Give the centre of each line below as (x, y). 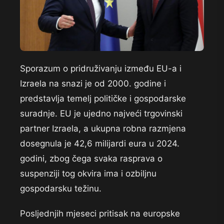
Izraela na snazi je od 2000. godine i (93, 84)
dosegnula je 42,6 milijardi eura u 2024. (100, 144)
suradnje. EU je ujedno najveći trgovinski (101, 114)
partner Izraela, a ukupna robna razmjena (103, 129)
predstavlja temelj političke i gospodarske (103, 99)
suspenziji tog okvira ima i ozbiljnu (88, 174)
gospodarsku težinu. (62, 189)
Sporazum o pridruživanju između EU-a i (101, 69)
